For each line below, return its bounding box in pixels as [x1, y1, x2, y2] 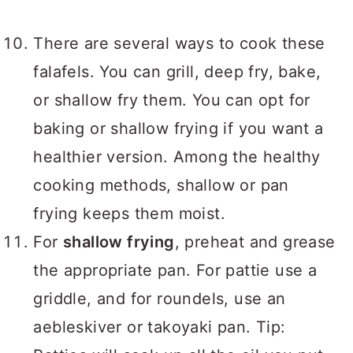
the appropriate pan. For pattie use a [33, 261, 318, 280]
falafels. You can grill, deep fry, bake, [33, 62, 321, 81]
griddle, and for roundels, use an [33, 289, 286, 308]
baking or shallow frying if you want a [33, 119, 324, 138]
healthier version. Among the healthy [33, 147, 321, 166]
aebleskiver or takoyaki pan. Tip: [33, 318, 286, 336]
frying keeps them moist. [33, 204, 225, 223]
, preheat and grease [174, 232, 336, 251]
